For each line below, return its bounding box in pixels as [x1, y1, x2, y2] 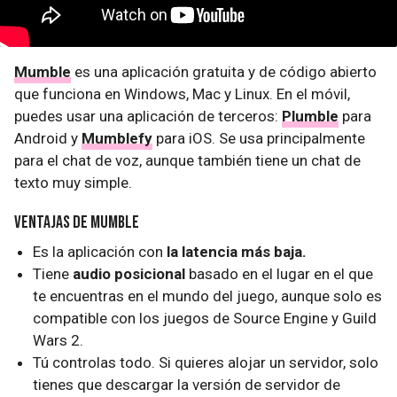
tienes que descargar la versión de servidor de [33, 376, 341, 393]
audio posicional [73, 265, 186, 283]
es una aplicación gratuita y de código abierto [71, 63, 377, 81]
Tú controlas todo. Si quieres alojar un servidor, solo [33, 354, 379, 371]
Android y [14, 129, 82, 147]
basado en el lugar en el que [185, 265, 374, 283]
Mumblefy [82, 129, 152, 147]
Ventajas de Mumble [14, 212, 139, 233]
